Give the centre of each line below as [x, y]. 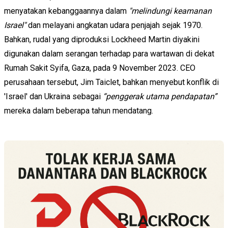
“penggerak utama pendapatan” [160, 96]
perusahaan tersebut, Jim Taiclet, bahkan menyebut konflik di [111, 82]
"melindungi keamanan [170, 11]
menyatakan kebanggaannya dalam [66, 11]
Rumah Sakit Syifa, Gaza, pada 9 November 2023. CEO [100, 68]
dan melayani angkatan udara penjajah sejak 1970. [114, 25]
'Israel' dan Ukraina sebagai [53, 96]
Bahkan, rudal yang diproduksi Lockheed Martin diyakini [102, 39]
